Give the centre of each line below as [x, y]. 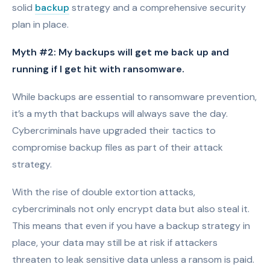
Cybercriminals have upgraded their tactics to [114, 130]
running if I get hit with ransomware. [98, 69]
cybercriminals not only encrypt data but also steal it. [131, 209]
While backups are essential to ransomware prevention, [134, 97]
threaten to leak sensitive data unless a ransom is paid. [133, 259]
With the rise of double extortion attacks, [104, 192]
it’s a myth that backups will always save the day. [120, 114]
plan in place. [40, 24]
